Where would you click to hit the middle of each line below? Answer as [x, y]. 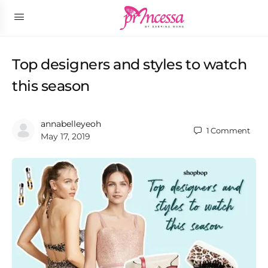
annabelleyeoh [71, 124]
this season [51, 86]
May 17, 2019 [66, 136]
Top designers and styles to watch [130, 64]
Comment [230, 130]
